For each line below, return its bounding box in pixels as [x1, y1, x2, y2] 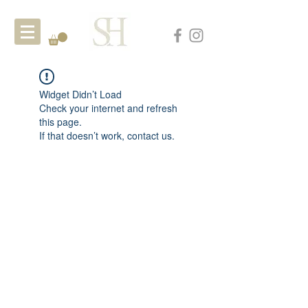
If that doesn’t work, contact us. [39, 129, 175, 142]
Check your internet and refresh [39, 101, 177, 115]
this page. [39, 115, 82, 129]
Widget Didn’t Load [39, 87, 122, 101]
